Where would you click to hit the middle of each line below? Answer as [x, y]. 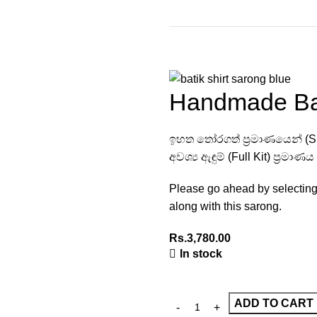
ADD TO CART [274, 304]
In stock [201, 254]
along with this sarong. [225, 207]
